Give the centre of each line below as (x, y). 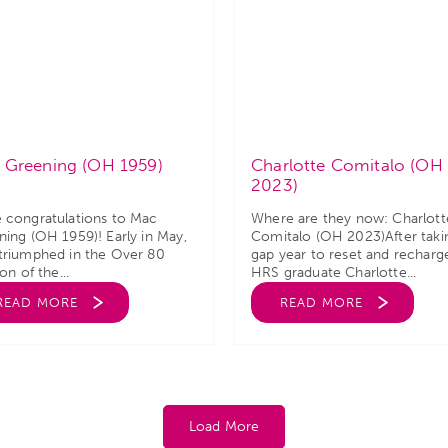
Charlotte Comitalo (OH (347, 165)
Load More (224, 426)
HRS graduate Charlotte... (334, 272)
